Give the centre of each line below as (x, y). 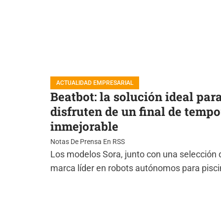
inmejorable (84, 126)
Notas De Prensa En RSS (88, 142)
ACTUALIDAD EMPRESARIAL (95, 83)
